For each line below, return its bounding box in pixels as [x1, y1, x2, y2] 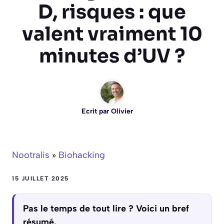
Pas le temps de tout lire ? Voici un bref [23, 202, 189, 214]
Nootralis [12, 149, 49, 160]
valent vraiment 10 [21, 21, 202, 46]
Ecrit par [81, 106, 111, 115]
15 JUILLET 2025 [12, 174, 69, 182]
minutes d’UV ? [39, 43, 185, 68]
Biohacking [58, 149, 105, 160]
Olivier [110, 106, 133, 115]
